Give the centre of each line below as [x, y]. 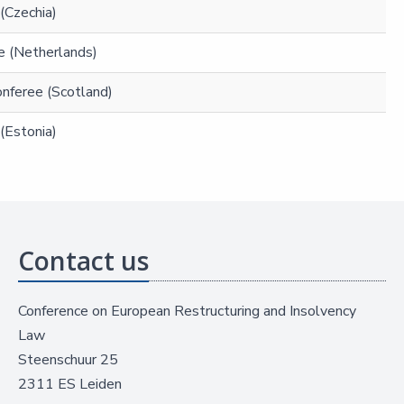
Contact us [83, 260]
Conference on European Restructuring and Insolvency [187, 311]
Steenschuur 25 [68, 359]
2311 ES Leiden [70, 384]
